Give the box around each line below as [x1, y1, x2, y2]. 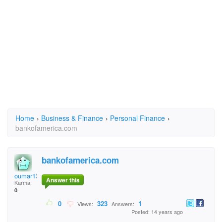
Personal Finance [110, 113, 165, 123]
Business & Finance [41, 113, 103, 123]
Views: [74, 200, 95, 208]
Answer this [46, 175, 80, 185]
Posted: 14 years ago [131, 208, 183, 216]
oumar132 [14, 171, 43, 180]
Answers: [110, 200, 136, 208]
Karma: [14, 178, 32, 186]
